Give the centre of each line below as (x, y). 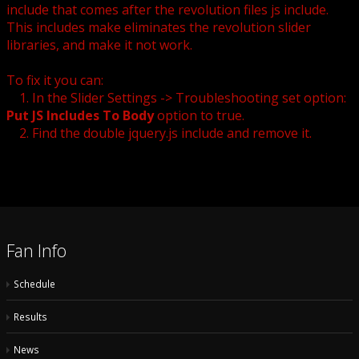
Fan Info (36, 250)
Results (30, 317)
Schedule (34, 284)
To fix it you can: (55, 80)
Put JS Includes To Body (80, 115)
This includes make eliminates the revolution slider (159, 27)
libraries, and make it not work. (99, 45)
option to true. (199, 115)
